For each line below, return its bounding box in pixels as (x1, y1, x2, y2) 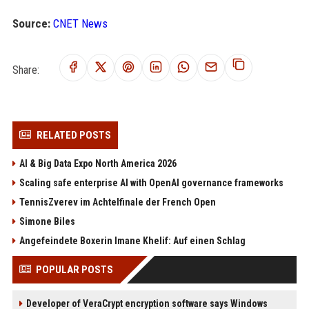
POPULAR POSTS (35, 263, 113, 276)
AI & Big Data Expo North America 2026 (19, 158, 177, 169)
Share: (12, 63, 39, 77)
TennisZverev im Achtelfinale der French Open (19, 197, 216, 208)
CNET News (52, 17, 108, 30)
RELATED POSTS (36, 129, 111, 141)
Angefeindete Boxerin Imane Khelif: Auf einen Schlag (19, 235, 246, 246)
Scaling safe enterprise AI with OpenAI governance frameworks (19, 177, 283, 188)
